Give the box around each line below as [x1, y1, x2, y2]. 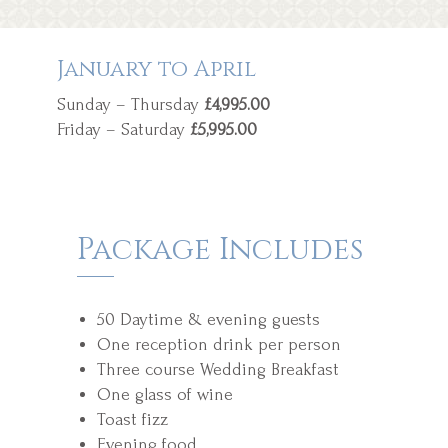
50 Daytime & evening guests [97, 309, 320, 329]
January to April [57, 54, 256, 84]
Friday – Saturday [57, 119, 185, 139]
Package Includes [77, 229, 363, 270]
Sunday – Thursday [57, 94, 204, 114]
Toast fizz [97, 409, 168, 429]
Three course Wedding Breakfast [97, 359, 339, 379]
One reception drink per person [97, 334, 341, 354]
